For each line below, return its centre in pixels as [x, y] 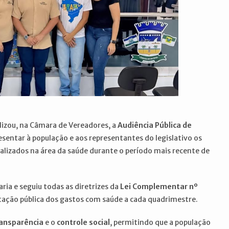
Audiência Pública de [155, 125]
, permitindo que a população [160, 222]
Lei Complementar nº [159, 187]
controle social [83, 222]
